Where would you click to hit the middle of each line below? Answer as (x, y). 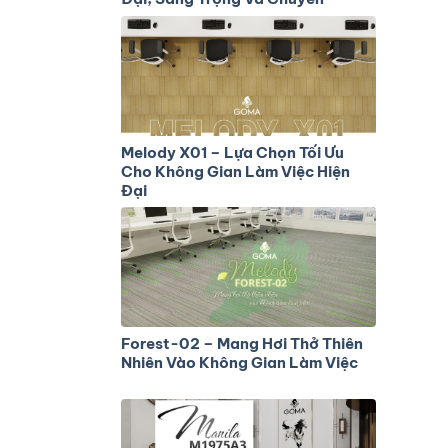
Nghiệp (147, 17)
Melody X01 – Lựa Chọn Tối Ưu (232, 152)
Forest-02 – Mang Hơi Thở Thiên (242, 343)
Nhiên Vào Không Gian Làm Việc (239, 362)
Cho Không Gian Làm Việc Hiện (235, 171)
